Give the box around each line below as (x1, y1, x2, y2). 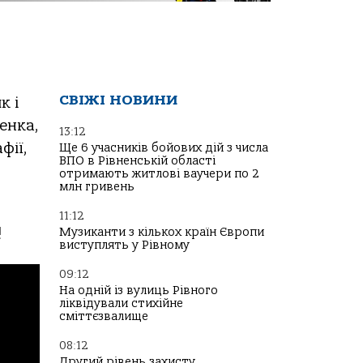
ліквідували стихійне (59, 297, 183, 310)
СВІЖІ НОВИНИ (59, 92, 177, 109)
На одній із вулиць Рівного (59, 284, 218, 297)
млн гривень (59, 180, 135, 194)
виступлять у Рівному (59, 238, 190, 252)
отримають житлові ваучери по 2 (59, 167, 259, 181)
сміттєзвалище (59, 310, 148, 323)
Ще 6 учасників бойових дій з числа (59, 141, 268, 155)
